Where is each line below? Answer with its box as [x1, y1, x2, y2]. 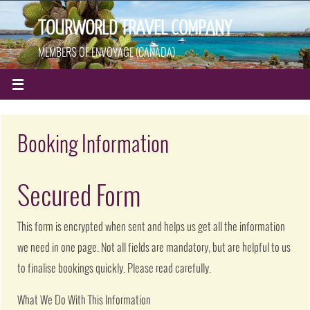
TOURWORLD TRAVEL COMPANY [38, 17, 232, 39]
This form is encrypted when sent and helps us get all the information [17, 221, 286, 234]
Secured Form [17, 183, 142, 212]
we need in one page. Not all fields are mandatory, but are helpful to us [17, 242, 291, 255]
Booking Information [17, 134, 170, 157]
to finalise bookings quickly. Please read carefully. [17, 263, 212, 275]
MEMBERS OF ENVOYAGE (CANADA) [38, 47, 175, 59]
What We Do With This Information [17, 295, 152, 307]
